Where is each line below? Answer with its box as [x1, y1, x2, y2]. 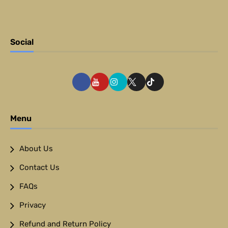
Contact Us [19, 162, 60, 172]
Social [10, 37, 34, 47]
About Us [19, 144, 53, 153]
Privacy [19, 200, 46, 210]
